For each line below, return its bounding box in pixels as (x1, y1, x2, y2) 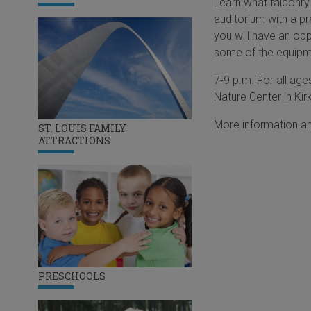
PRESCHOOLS (37, 269, 106, 283)
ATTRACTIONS (37, 134, 110, 148)
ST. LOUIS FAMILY (37, 121, 126, 135)
